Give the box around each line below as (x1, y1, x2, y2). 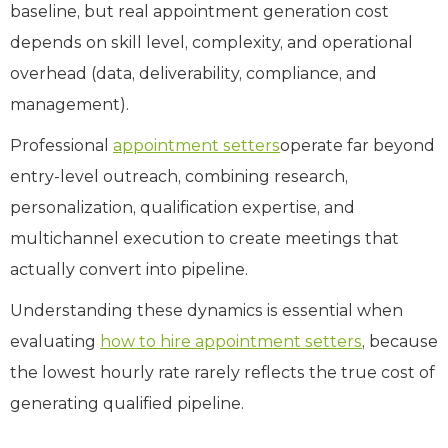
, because (362, 331, 438, 351)
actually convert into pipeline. (10, 259, 248, 279)
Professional (10, 135, 113, 155)
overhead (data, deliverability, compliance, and (10, 63, 377, 83)
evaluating (10, 331, 100, 351)
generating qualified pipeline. (10, 393, 244, 413)
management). (10, 94, 129, 114)
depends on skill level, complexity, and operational (10, 32, 413, 52)
